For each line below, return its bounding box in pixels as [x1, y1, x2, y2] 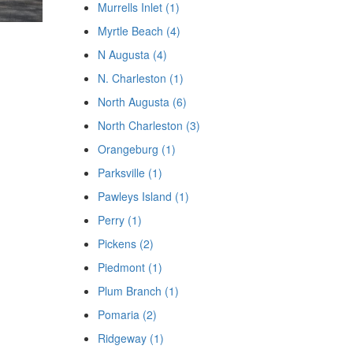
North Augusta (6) [97, 94, 187, 110]
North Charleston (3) [97, 117, 200, 133]
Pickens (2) [97, 236, 154, 251]
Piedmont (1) [97, 259, 162, 275]
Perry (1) [97, 212, 142, 228]
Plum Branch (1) [97, 283, 179, 299]
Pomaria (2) [97, 307, 157, 322]
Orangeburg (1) [97, 141, 176, 157]
